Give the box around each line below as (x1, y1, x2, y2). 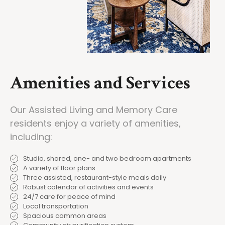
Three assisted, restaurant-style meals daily (23, 173, 166, 183)
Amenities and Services (10, 71, 190, 95)
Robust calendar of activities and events (23, 182, 154, 192)
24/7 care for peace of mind (23, 192, 116, 202)
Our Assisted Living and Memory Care (10, 103, 177, 117)
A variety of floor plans (23, 163, 95, 173)
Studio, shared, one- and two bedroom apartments (23, 154, 191, 164)
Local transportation (23, 201, 88, 211)
